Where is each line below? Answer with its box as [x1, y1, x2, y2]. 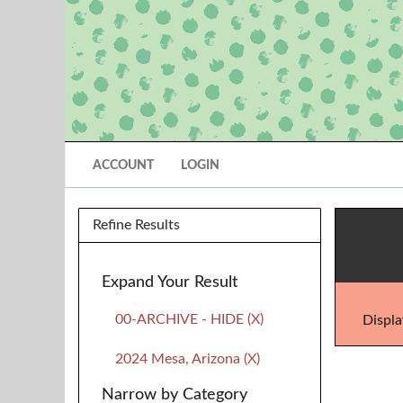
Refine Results [93, 218, 180, 232]
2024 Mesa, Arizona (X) [115, 352, 260, 366]
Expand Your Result [102, 274, 237, 291]
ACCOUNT [93, 159, 154, 172]
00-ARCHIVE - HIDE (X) [115, 312, 264, 327]
